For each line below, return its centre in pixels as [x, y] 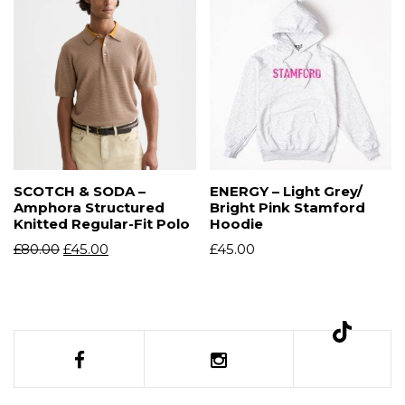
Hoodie [236, 224]
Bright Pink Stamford [287, 208]
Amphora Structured [89, 208]
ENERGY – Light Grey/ [286, 192]
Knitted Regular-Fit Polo [102, 224]
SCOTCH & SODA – [80, 192]
